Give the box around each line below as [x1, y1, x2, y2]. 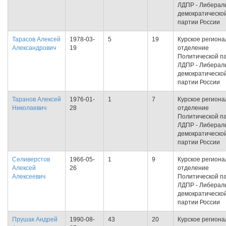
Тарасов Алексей [12, 36, 61, 43]
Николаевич [12, 104, 46, 111]
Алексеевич [12, 173, 45, 180]
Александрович [12, 44, 56, 51]
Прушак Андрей [12, 216, 58, 223]
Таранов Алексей [12, 96, 61, 103]
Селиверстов [12, 156, 50, 163]
